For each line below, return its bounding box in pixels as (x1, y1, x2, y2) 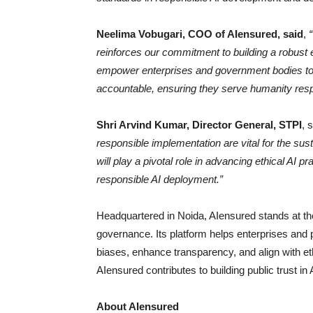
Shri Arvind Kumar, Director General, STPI (96, 118, 302, 131)
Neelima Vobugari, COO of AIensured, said (96, 27, 303, 40)
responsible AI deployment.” (96, 173, 223, 185)
